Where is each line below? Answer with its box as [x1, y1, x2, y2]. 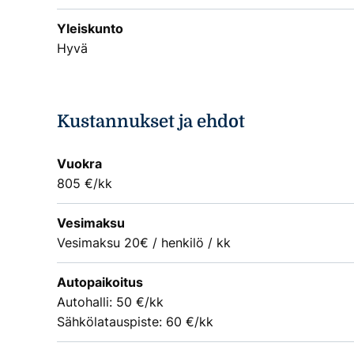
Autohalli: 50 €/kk [57, 294, 164, 311]
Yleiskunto [57, 20, 123, 36]
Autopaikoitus [57, 274, 143, 291]
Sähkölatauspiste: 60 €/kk [57, 314, 213, 330]
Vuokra [57, 156, 102, 172]
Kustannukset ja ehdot [57, 111, 245, 132]
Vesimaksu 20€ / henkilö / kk [57, 235, 231, 251]
